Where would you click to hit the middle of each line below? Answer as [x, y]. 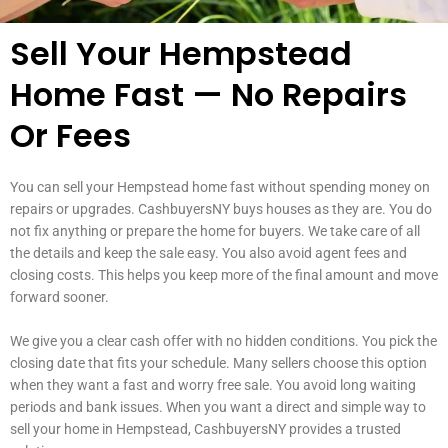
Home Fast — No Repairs [208, 94]
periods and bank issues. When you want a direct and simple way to [218, 406]
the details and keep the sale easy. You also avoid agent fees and [208, 252]
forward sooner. [59, 296]
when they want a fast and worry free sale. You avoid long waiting [213, 384]
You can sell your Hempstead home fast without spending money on [220, 186]
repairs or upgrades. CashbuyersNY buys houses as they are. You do [221, 208]
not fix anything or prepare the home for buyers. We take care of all [215, 230]
